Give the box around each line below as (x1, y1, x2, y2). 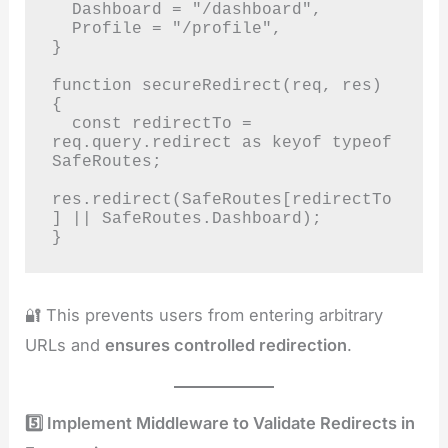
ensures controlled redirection (105, 334, 348, 355)
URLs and (25, 334, 106, 355)
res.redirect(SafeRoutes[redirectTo (51, 190, 392, 210)
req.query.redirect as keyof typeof (51, 133, 392, 153)
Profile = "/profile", (51, 19, 72, 39)
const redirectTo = (51, 114, 72, 134)
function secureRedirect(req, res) (51, 76, 382, 96)
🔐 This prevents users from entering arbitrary (25, 304, 384, 325)
